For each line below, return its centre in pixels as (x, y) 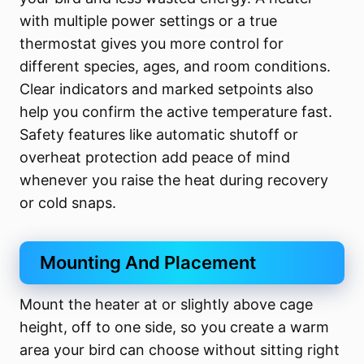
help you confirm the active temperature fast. (176, 111)
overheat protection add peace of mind (155, 157)
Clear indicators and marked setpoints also (167, 89)
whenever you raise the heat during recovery (174, 180)
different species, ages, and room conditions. (175, 66)
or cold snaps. (68, 202)
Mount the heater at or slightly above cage (167, 304)
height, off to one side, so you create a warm (175, 327)
